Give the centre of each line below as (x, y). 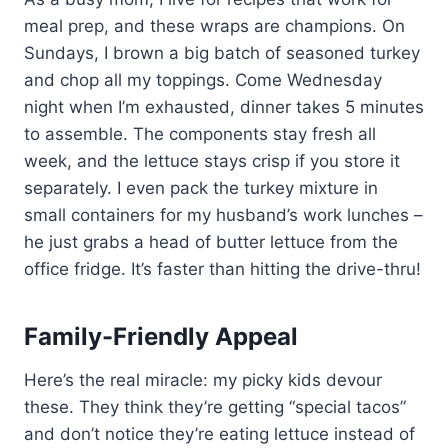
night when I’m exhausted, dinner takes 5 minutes (224, 106)
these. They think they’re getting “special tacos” (215, 406)
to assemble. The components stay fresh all (200, 133)
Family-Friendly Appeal (161, 336)
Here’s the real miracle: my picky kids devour (203, 379)
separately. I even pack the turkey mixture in (201, 187)
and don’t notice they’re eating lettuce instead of (219, 433)
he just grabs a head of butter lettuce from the (211, 241)
